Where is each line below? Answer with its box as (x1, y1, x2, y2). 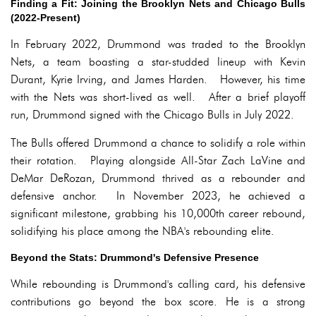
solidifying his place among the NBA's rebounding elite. (11, 224, 274, 238)
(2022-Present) (11, 12, 80, 23)
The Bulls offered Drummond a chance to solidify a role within (11, 136, 305, 150)
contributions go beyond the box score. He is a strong (11, 295, 305, 308)
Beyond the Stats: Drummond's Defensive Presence (11, 252, 259, 263)
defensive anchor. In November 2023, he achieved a (11, 189, 305, 202)
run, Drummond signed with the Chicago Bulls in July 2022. (11, 108, 294, 121)
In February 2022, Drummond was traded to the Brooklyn (11, 37, 305, 51)
